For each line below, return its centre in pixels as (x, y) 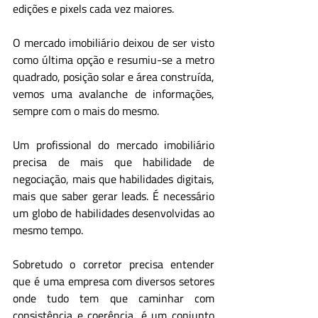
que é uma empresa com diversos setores (114, 281)
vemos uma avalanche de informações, (114, 94)
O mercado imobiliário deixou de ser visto (114, 43)
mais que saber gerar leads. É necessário (114, 196)
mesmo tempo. (48, 230)
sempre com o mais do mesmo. (86, 111)
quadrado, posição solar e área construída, (114, 77)
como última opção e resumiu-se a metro (114, 60)
